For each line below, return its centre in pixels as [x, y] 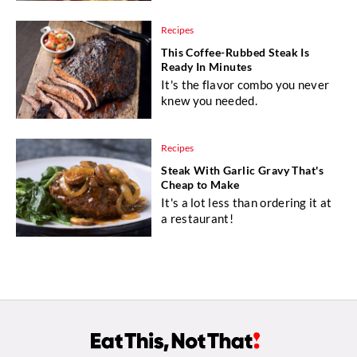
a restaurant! [197, 218]
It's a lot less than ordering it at [247, 202]
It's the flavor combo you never [245, 84]
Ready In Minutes [207, 66]
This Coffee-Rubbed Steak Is [235, 52]
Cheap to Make [200, 184]
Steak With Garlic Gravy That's [243, 170]
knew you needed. [209, 100]
